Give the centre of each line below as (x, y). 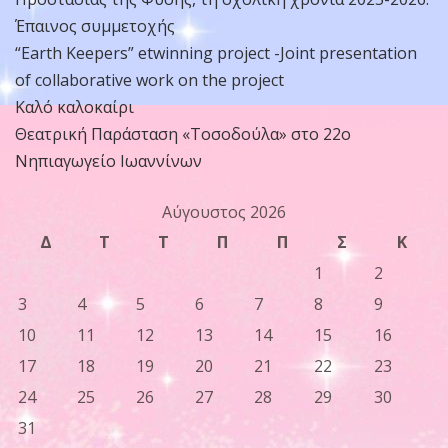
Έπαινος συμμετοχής (95, 25)
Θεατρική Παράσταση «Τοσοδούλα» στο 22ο (183, 133)
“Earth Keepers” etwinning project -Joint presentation (216, 52)
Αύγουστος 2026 (224, 211)
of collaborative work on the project (149, 79)
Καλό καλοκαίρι (74, 106)
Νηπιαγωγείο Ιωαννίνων (108, 160)
